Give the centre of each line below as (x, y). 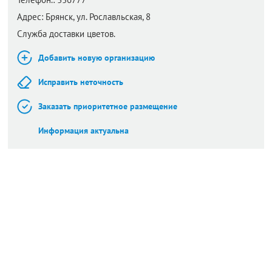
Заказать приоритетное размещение (108, 106)
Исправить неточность (81, 82)
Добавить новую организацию (97, 58)
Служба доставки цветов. (66, 34)
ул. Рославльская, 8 (114, 17)
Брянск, (61, 17)
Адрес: (30, 17)
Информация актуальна (83, 131)
